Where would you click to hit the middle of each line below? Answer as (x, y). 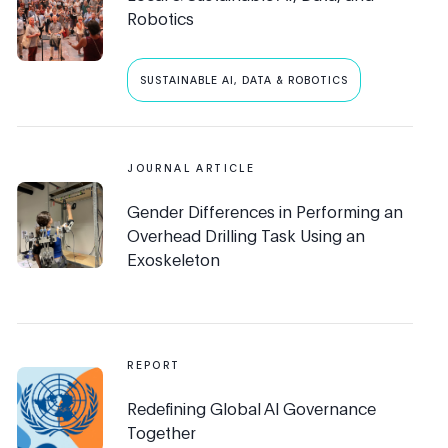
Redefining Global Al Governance (252, 408)
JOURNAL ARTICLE (191, 168)
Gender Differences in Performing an (265, 211)
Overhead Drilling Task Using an (246, 235)
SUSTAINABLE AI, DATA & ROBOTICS (244, 80)
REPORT (154, 365)
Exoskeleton (174, 259)
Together (162, 432)
